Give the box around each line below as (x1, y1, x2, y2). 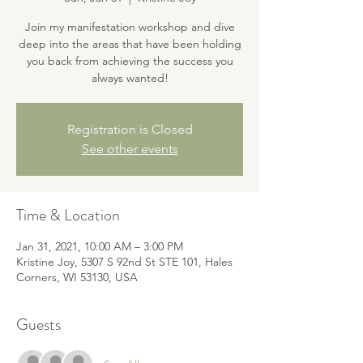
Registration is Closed (66, 122, 193, 137)
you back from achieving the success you (26, 53, 233, 68)
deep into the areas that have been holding (18, 36, 241, 51)
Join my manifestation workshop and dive (24, 19, 235, 34)
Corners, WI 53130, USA (16, 270, 138, 284)
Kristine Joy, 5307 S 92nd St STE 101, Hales (16, 254, 233, 269)
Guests (16, 313, 61, 336)
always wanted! (91, 70, 169, 85)
